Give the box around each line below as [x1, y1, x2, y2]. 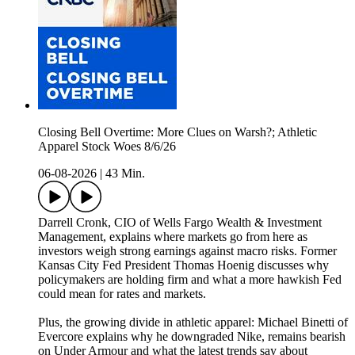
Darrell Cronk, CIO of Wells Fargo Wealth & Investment [38, 216, 322, 230]
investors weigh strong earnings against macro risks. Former [38, 244, 337, 258]
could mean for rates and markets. [38, 287, 206, 301]
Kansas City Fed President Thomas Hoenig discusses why [38, 258, 329, 273]
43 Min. [105, 166, 145, 181]
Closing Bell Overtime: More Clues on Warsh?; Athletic [38, 125, 317, 139]
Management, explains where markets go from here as [38, 230, 307, 244]
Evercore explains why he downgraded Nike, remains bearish [38, 330, 345, 344]
